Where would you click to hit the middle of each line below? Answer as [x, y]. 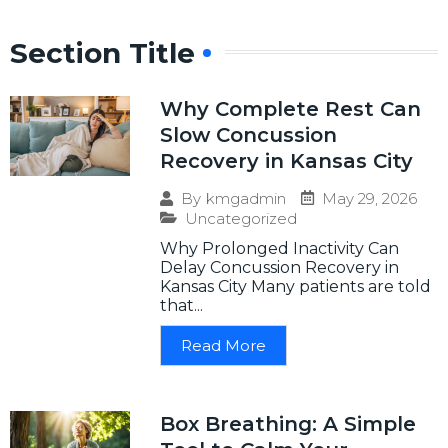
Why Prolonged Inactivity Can [279, 248]
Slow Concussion [248, 134]
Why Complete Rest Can [290, 108]
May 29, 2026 [369, 198]
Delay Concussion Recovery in [279, 267]
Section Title [102, 52]
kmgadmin [246, 199]
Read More [223, 345]
